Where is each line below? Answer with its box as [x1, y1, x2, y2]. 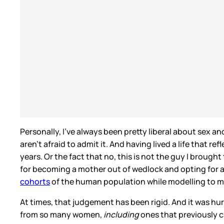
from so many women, [20, 209, 103, 220]
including [103, 209, 140, 220]
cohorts [20, 176, 50, 187]
